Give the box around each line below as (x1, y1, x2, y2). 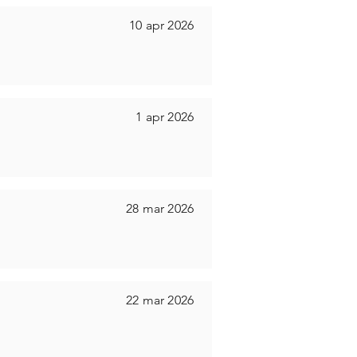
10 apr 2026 (129, 18, 194, 33)
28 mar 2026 (126, 201, 194, 216)
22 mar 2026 (126, 292, 194, 308)
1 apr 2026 (135, 109, 194, 124)
